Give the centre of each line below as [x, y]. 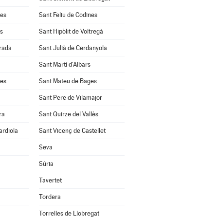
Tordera [50, 197]
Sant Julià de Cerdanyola [73, 48]
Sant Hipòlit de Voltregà [71, 31]
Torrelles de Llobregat [69, 213]
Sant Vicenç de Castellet [72, 131]
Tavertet [50, 180]
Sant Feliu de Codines [68, 15]
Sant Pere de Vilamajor [70, 98]
